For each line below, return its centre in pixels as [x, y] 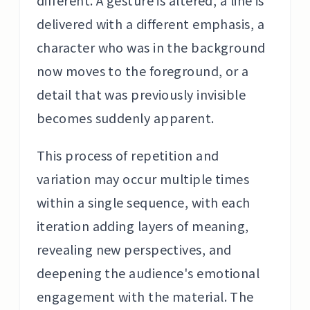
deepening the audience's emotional [148, 273]
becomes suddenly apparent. [126, 118]
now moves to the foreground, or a [143, 71]
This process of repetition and [128, 155]
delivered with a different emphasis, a [151, 24]
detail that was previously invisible [142, 94]
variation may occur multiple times [143, 179]
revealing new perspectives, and [134, 249]
